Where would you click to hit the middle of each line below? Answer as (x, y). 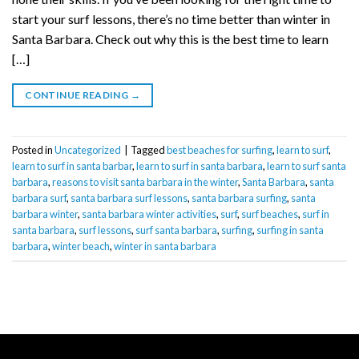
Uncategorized (88, 149)
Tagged (149, 149)
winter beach (81, 246)
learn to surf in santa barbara (200, 165)
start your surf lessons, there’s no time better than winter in (171, 18)
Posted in (33, 149)
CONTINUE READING (78, 95)
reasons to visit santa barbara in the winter (145, 182)
